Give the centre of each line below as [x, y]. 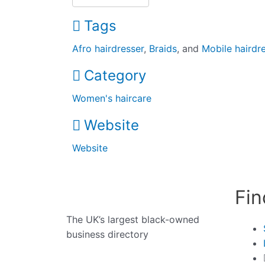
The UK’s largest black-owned [133, 220]
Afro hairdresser [108, 49]
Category [115, 76]
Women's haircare [112, 98]
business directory [107, 235]
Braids [163, 49]
